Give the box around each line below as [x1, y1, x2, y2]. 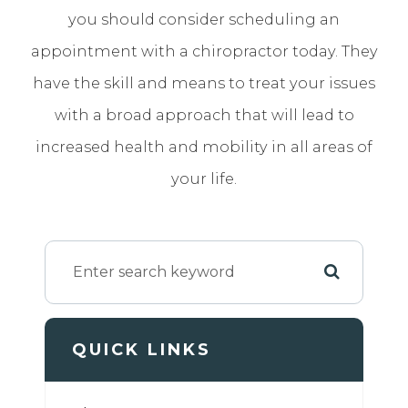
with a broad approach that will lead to [54, 105, 354, 124]
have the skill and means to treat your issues [33, 73, 375, 92]
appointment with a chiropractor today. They [30, 41, 378, 60]
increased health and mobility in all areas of [36, 137, 372, 156]
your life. [171, 168, 237, 188]
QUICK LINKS [72, 339, 211, 360]
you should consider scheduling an [68, 9, 340, 28]
